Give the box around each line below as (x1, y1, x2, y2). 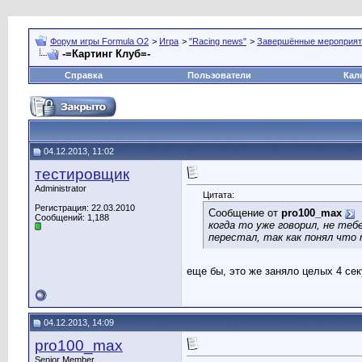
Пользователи (187, 70, 251, 80)
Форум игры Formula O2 (50, 36, 149, 46)
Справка (64, 70, 103, 80)
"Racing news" (189, 36, 246, 46)
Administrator (35, 183, 86, 193)
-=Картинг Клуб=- (62, 48, 150, 60)
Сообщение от (208, 207, 281, 220)
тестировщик (35, 166, 129, 183)
